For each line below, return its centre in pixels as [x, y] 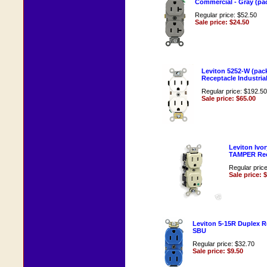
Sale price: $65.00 [229, 98]
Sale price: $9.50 [218, 251]
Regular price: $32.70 [223, 243]
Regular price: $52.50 [226, 15]
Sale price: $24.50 [222, 22]
